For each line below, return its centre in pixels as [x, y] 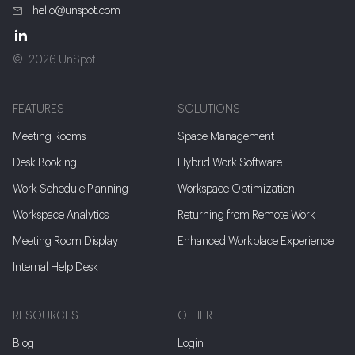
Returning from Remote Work [246, 216]
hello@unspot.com [75, 11]
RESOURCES [46, 316]
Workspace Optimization [236, 189]
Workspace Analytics [61, 216]
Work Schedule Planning [71, 189]
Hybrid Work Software [230, 163]
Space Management [226, 137]
